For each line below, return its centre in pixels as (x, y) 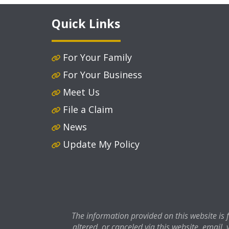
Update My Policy (101, 144)
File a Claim (88, 110)
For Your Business (102, 75)
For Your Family (97, 58)
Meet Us (81, 92)
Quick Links (86, 24)
